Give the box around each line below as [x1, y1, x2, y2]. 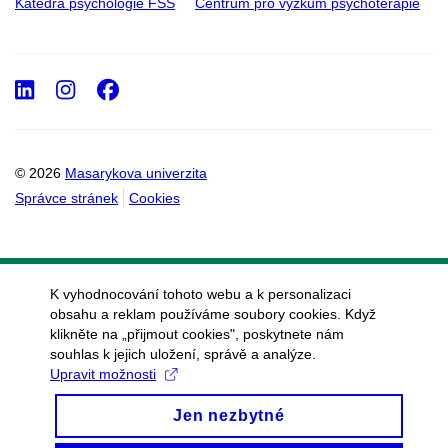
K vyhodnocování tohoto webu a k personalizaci [50, 286, 351, 302]
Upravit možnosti [50, 366, 156, 382]
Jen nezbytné [173, 407, 285, 424]
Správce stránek [15, 190, 118, 207]
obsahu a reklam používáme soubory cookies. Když [50, 306, 376, 322]
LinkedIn [33, 77, 154, 100]
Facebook [118, 77, 246, 100]
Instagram [74, 77, 222, 100]
